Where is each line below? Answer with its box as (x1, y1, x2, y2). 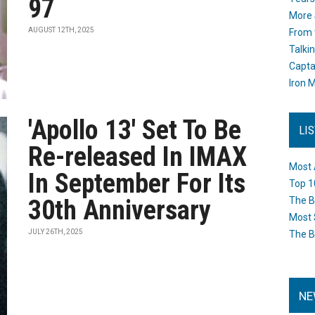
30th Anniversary (28, 195, 212, 226)
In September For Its (28, 168, 246, 199)
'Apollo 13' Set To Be (28, 115, 242, 146)
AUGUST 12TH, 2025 (28, 26, 95, 34)
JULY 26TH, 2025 (28, 228, 84, 236)
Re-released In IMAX (28, 141, 247, 172)
